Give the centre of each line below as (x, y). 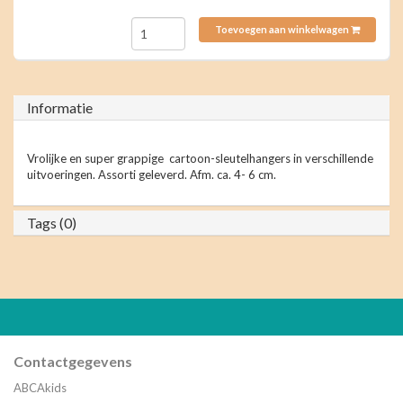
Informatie (60, 108)
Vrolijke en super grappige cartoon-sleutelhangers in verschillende (200, 159)
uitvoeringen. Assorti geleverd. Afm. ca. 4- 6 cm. (152, 175)
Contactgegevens (73, 362)
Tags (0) (52, 223)
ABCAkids (40, 388)
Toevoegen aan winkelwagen (282, 30)
